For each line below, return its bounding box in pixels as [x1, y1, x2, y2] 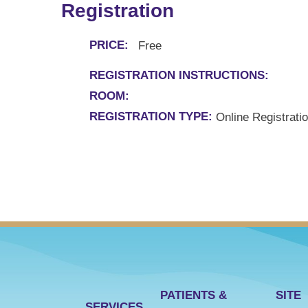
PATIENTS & [160, 289, 228, 302]
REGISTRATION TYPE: [89, 110, 213, 124]
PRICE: [89, 38, 129, 52]
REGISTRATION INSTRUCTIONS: [89, 69, 269, 82]
